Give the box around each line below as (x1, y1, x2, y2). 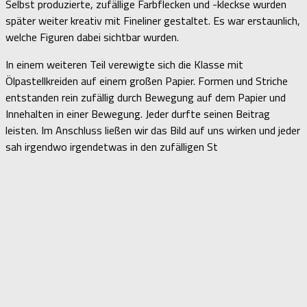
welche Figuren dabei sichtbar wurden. (5, 28, 179, 45)
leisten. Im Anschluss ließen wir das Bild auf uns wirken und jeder (5, 121, 300, 138)
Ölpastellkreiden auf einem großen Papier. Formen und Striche (5, 72, 288, 89)
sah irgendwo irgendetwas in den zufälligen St (5, 138, 218, 155)
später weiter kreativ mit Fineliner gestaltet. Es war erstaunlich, (5, 12, 300, 29)
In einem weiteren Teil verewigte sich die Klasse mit (5, 56, 243, 73)
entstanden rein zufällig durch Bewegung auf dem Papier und (5, 88, 286, 106)
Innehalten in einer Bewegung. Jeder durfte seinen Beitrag (5, 105, 270, 122)
